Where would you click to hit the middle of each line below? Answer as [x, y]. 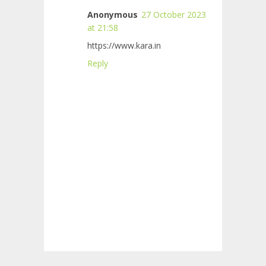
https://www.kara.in [124, 46]
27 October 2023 [174, 15]
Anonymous [113, 15]
